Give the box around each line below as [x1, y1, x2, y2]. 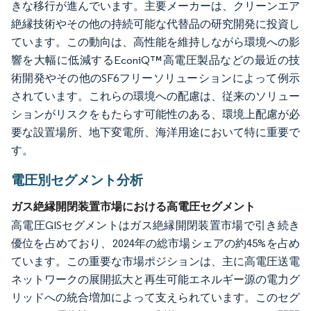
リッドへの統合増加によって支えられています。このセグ [11, 291, 300, 305]
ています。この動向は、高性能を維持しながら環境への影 [11, 35, 300, 49]
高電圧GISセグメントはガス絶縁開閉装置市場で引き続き [11, 219, 300, 233]
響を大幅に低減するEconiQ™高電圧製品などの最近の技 [11, 53, 300, 67]
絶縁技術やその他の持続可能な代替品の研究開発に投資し [11, 17, 300, 31]
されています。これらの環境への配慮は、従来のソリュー [11, 90, 300, 103]
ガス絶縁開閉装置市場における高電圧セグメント [11, 199, 255, 214]
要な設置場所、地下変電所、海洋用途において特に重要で [11, 126, 300, 140]
